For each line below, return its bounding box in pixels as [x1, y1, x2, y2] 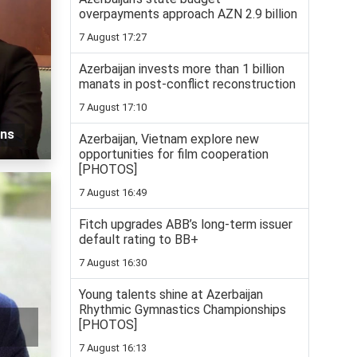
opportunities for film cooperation [79, 147, 269, 163]
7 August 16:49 [79, 186, 147, 199]
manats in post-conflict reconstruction [79, 76, 296, 92]
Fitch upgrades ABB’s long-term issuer [79, 217, 292, 233]
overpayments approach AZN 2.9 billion [79, 6, 297, 22]
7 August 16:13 [79, 342, 147, 355]
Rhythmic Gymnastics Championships [79, 302, 286, 318]
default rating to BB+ [79, 232, 198, 248]
